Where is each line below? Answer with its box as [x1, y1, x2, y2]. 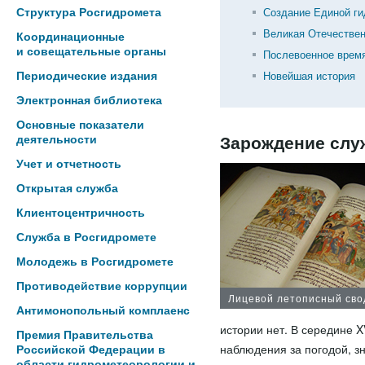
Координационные [16, 28, 125, 44]
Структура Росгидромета [16, 3, 161, 20]
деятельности [16, 130, 97, 147]
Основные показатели [16, 116, 144, 132]
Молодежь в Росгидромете [16, 253, 174, 269]
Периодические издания [16, 67, 157, 83]
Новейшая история [263, 67, 355, 83]
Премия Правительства [16, 326, 153, 342]
